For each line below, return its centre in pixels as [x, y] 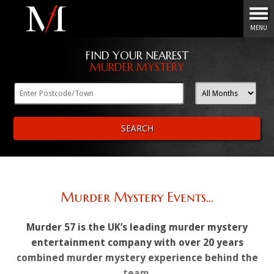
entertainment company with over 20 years [137, 243]
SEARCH [137, 128]
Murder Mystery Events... [137, 198]
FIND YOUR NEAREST [137, 55]
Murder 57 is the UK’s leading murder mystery [137, 228]
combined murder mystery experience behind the [137, 258]
